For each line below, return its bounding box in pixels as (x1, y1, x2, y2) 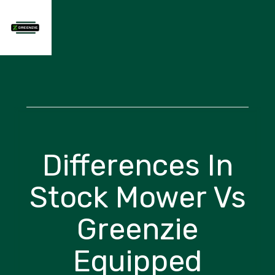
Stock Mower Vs (29, 180, 246, 215)
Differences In (42, 148, 233, 184)
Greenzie (77, 212, 198, 247)
